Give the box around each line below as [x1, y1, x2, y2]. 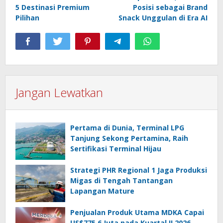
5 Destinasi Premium [15, 2, 90, 12]
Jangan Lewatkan [15, 84, 103, 101]
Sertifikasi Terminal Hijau [70, 144, 161, 154]
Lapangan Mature [70, 186, 134, 196]
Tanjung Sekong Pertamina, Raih [70, 133, 188, 143]
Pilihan [15, 13, 39, 23]
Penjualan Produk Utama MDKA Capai [70, 208, 204, 218]
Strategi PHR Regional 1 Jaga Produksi [70, 165, 207, 175]
